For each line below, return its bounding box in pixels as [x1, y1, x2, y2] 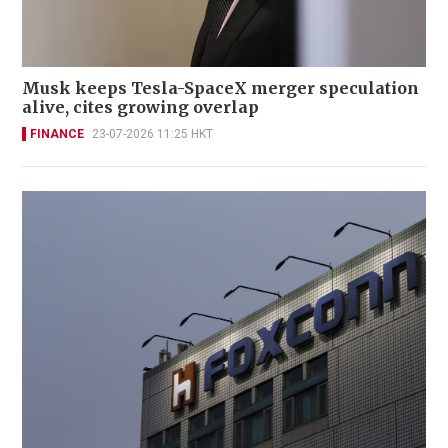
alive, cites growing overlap [22, 96, 259, 117]
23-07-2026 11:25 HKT [92, 126, 213, 141]
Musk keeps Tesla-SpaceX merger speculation [22, 77, 420, 98]
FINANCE [30, 126, 84, 141]
